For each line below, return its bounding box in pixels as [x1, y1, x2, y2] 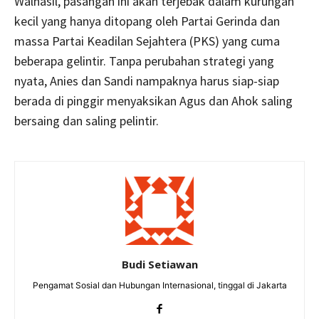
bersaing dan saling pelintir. [14, 112, 159, 129]
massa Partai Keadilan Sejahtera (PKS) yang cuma [14, 32, 280, 49]
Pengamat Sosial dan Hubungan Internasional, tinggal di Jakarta [32, 279, 287, 291]
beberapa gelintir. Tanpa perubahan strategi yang [14, 52, 274, 69]
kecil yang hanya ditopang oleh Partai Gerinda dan [14, 12, 280, 29]
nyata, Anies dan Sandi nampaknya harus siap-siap [14, 72, 279, 89]
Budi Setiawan [121, 256, 198, 271]
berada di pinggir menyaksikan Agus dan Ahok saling [14, 92, 293, 109]
